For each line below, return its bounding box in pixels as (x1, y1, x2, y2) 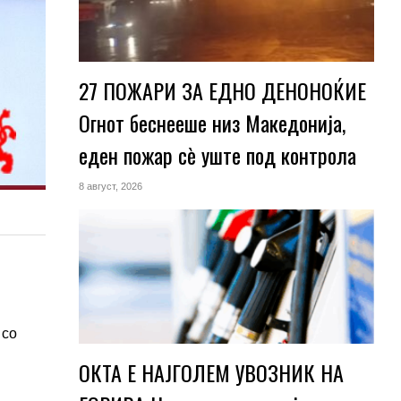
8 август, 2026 (78, 181, 142, 192)
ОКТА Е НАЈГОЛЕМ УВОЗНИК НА (78, 356, 344, 388)
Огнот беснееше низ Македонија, (78, 107, 346, 139)
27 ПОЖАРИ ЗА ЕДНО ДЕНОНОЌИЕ (78, 74, 366, 107)
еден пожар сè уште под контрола (78, 139, 356, 171)
